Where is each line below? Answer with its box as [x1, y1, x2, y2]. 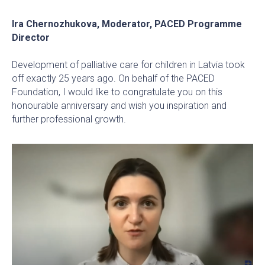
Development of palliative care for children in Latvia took [12, 59, 245, 71]
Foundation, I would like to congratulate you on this [12, 86, 222, 98]
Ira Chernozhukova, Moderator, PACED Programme [12, 18, 242, 30]
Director [12, 32, 50, 44]
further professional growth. [12, 114, 126, 125]
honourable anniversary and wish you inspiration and [12, 100, 227, 112]
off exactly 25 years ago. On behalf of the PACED [12, 73, 215, 85]
